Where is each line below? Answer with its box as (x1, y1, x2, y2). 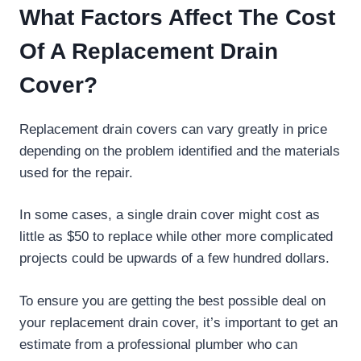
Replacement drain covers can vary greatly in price (19, 121, 327, 137)
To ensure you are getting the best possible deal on (19, 293, 326, 309)
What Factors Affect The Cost (19, 4, 335, 30)
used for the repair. (19, 164, 133, 180)
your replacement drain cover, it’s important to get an (19, 314, 338, 330)
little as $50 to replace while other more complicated (19, 229, 333, 245)
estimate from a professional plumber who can (19, 336, 297, 352)
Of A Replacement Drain (19, 38, 278, 64)
